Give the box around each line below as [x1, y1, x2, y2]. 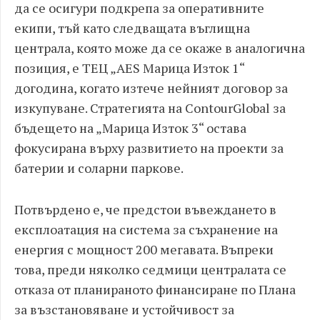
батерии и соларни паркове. [14, 159, 184, 176]
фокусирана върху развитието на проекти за [14, 139, 284, 156]
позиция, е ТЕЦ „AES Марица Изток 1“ [14, 59, 244, 76]
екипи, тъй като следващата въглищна [14, 19, 250, 36]
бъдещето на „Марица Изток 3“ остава [14, 119, 246, 136]
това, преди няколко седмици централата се [14, 261, 286, 278]
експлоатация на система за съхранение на [14, 221, 278, 238]
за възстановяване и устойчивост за [14, 301, 234, 318]
